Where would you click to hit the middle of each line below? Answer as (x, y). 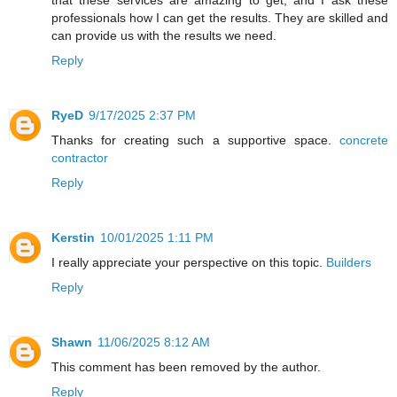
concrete (364, 140)
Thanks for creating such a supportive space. (195, 140)
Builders (349, 262)
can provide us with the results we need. (164, 35)
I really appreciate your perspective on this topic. (189, 262)
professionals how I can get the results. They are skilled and (220, 17)
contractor (80, 157)
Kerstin (73, 237)
